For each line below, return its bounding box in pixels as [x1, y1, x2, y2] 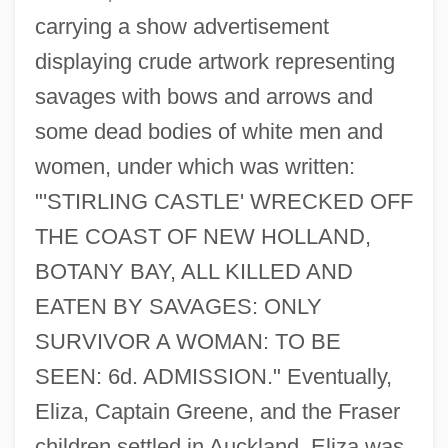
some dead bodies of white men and [34, 118, 383, 144]
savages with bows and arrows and [34, 83, 373, 109]
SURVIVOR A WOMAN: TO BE [34, 328, 341, 354]
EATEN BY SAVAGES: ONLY [34, 293, 322, 319]
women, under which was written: [34, 153, 355, 179]
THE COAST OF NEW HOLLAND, [34, 223, 371, 249]
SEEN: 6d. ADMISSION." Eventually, [34, 363, 392, 389]
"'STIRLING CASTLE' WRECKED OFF [34, 188, 413, 214]
